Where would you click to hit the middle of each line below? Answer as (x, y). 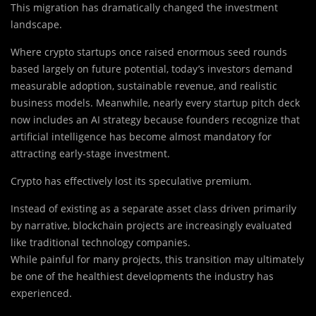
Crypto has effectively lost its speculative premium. (131, 181)
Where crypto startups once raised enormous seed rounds (149, 52)
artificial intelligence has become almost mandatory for (141, 137)
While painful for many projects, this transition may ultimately (157, 260)
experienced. (41, 293)
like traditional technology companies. (101, 243)
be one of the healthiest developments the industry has (142, 276)
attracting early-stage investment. (90, 154)
